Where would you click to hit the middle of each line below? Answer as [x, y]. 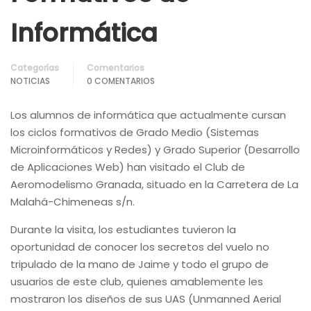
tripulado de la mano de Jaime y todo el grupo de [140, 264]
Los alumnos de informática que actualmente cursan [148, 115]
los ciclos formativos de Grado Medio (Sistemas [135, 132]
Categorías [35, 67]
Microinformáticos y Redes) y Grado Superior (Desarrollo [155, 149]
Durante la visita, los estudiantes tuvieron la [123, 229]
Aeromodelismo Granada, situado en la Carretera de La [154, 184]
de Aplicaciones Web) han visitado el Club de [128, 167]
